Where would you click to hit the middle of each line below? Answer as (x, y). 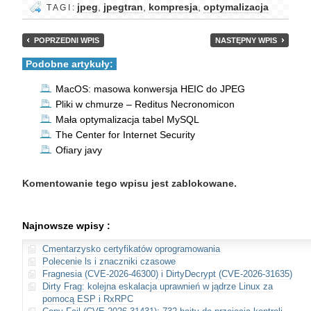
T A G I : (59, 8)
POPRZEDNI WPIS (67, 40)
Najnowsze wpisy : (66, 226)
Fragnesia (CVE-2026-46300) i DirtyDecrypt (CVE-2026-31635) (167, 274)
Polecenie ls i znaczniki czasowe (109, 261)
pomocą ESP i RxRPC (88, 299)
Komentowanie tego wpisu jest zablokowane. (129, 183)
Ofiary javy (79, 150)
